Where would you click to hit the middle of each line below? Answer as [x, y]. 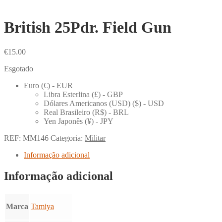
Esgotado [19, 68]
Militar [95, 138]
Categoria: [68, 138]
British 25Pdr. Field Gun [88, 28]
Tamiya [42, 206]
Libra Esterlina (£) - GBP [83, 94]
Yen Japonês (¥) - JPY [79, 121]
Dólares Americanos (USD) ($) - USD [104, 103]
